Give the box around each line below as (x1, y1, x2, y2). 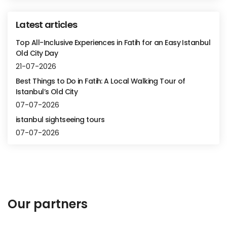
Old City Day (16, 48, 58, 58)
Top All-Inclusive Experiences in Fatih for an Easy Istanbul (16, 37, 210, 48)
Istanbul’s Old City (16, 87, 78, 97)
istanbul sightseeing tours (16, 115, 105, 125)
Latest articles (16, 18, 78, 31)
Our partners (8, 196, 88, 212)
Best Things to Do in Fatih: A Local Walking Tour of (16, 76, 185, 86)
